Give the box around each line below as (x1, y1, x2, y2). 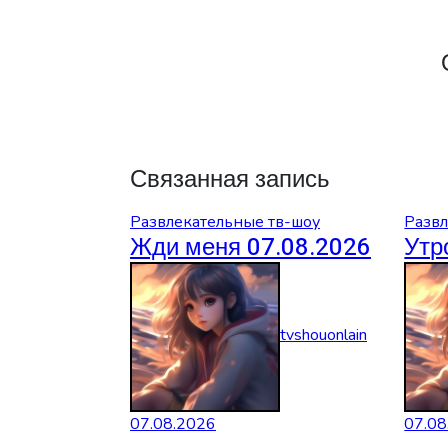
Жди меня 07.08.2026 (130, 229, 371, 265)
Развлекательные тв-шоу (130, 210, 320, 233)
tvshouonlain (280, 324, 367, 347)
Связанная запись (130, 161, 330, 197)
